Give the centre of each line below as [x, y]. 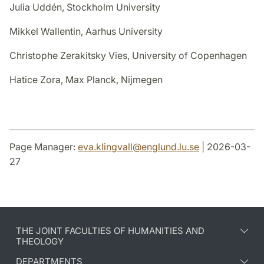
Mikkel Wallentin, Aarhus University [86, 32]
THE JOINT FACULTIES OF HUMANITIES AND [110, 231]
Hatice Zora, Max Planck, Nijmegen [86, 80]
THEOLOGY [40, 242]
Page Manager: [44, 147]
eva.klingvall [105, 147]
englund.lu [164, 147]
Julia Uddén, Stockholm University [85, 7]
